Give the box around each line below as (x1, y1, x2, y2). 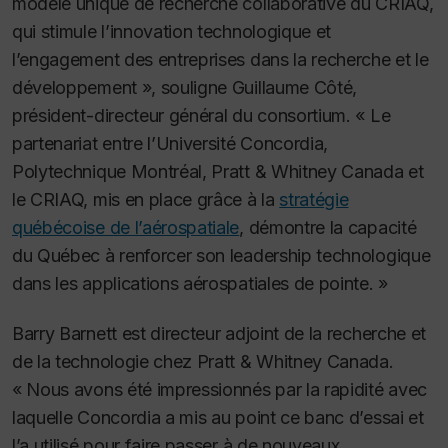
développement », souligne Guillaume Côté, (12, 76, 358, 98)
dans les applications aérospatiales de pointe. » (12, 272, 388, 294)
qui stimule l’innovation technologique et (12, 20, 332, 42)
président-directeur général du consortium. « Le (12, 104, 391, 126)
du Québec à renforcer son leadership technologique (12, 244, 431, 266)
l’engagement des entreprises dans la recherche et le (12, 48, 429, 70)
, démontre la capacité (239, 216, 417, 238)
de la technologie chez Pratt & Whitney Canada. (12, 351, 394, 373)
